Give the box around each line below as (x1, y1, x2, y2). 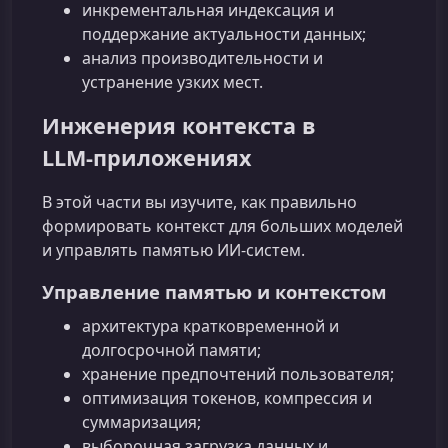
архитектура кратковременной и (82, 314, 339, 337)
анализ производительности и (82, 46, 323, 69)
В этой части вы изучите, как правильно (42, 190, 357, 213)
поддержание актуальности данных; (82, 22, 366, 45)
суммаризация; (82, 410, 201, 433)
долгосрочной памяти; (82, 338, 261, 361)
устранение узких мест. (82, 70, 263, 93)
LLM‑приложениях (42, 142, 251, 172)
